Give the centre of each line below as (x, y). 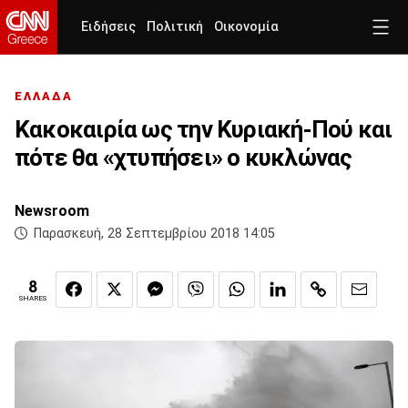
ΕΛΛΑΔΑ (44, 97)
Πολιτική (175, 27)
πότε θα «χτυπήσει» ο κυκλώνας (184, 158)
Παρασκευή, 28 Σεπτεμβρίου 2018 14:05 (154, 234)
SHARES (33, 299)
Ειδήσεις (108, 27)
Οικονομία (246, 27)
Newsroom (52, 211)
